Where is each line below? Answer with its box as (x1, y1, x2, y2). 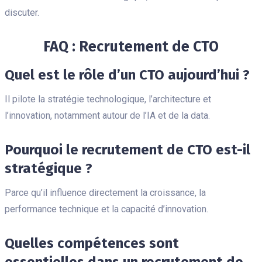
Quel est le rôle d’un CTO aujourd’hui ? (5, 66, 250, 83)
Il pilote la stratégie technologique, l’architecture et (5, 93, 211, 105)
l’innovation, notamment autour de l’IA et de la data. (5, 109, 210, 121)
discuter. (5, 6, 39, 18)
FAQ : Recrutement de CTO (43, 37, 219, 56)
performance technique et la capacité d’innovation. (5, 203, 208, 215)
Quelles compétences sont (5, 235, 179, 251)
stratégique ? (5, 160, 92, 177)
